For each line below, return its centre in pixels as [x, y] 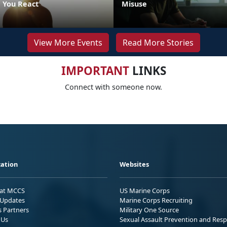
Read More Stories [158, 43]
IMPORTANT [95, 71]
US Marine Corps [145, 191]
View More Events [68, 43]
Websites [134, 164]
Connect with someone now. [113, 87]
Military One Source [149, 210]
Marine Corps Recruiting [156, 200]
